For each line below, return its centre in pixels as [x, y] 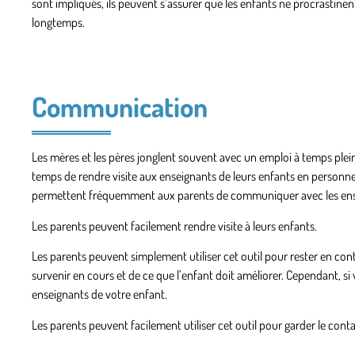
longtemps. [58, 23]
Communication [120, 107]
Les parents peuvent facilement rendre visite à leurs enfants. [174, 225]
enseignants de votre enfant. [99, 294]
